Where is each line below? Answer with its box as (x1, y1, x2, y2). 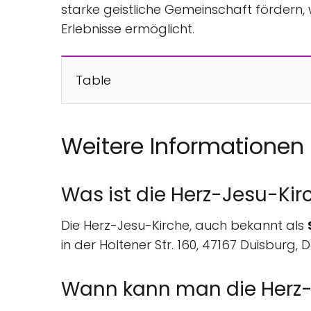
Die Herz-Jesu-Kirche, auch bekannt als (61, 217, 308, 235)
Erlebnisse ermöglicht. (61, 20, 194, 38)
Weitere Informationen (61, 131, 304, 162)
